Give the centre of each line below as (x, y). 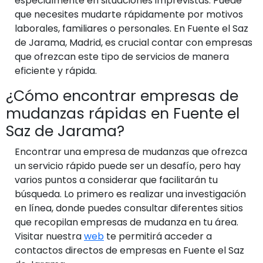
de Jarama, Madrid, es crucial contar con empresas (134, 42)
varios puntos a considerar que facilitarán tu (116, 180)
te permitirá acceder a (158, 236)
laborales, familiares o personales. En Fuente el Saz (131, 28)
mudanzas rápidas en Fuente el (123, 113)
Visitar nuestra (49, 236)
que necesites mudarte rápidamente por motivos (129, 14)
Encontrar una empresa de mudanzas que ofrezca (131, 151)
